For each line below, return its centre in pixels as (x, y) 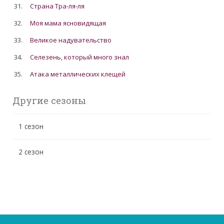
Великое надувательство (71, 40)
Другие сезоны (49, 101)
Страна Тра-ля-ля (57, 6)
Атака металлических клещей (78, 74)
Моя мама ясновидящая (68, 23)
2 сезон (31, 152)
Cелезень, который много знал (80, 57)
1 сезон (31, 126)
